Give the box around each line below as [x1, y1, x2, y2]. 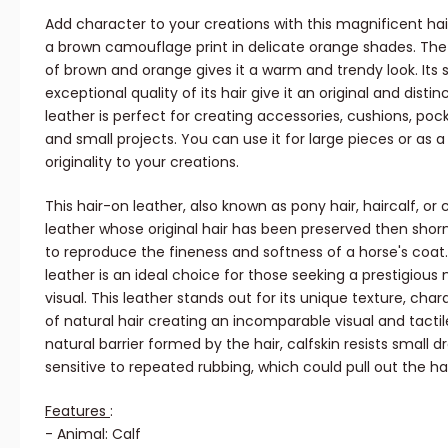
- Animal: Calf [45, 423, 141, 444]
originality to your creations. [45, 151, 239, 172]
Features [45, 400, 110, 421]
